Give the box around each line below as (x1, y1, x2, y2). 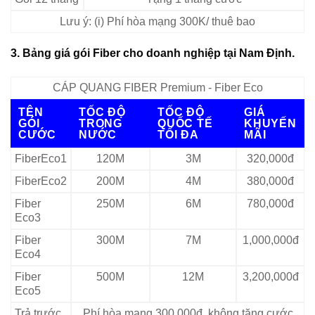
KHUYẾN (244, 117, 297, 130)
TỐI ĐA (157, 129, 199, 141)
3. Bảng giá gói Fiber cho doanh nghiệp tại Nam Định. (11, 47, 295, 60)
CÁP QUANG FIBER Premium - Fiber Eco (52, 82, 263, 94)
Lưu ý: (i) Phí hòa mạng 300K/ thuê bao (60, 15, 255, 28)
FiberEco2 (15, 175, 67, 188)
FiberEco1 (15, 153, 67, 165)
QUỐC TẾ (157, 117, 213, 130)
